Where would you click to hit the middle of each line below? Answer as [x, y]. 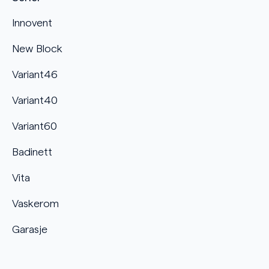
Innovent [32, 23]
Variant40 [35, 100]
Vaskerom [35, 203]
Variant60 [35, 126]
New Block [37, 48]
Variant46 [35, 74]
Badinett [32, 152]
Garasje [30, 229]
